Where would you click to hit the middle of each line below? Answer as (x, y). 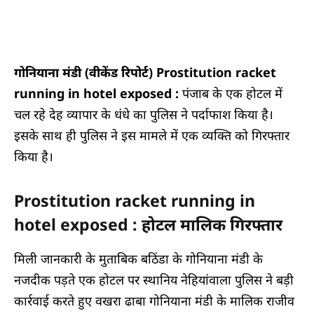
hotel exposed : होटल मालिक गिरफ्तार (148, 224)
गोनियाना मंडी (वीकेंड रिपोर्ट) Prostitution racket (145, 72)
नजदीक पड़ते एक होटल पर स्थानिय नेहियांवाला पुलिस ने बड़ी (154, 280)
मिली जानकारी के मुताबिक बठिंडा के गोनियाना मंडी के (138, 259)
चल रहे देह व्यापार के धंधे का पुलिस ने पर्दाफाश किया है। (144, 114)
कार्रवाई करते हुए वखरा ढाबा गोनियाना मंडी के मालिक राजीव (154, 301)
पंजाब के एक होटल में (231, 93)
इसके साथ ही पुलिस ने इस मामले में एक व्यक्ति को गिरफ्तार (152, 135)
